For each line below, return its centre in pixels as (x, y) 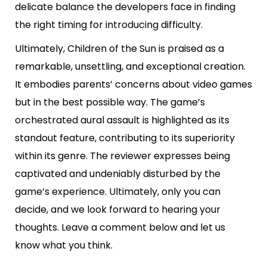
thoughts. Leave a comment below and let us (120, 228)
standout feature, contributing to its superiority (125, 138)
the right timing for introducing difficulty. (109, 25)
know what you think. (64, 246)
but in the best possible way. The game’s (110, 103)
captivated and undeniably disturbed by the (118, 174)
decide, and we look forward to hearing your (118, 210)
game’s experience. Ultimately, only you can (118, 192)
